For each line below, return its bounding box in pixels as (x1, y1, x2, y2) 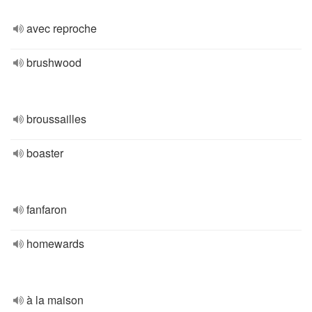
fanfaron (26, 201, 67, 217)
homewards (26, 235, 84, 251)
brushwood (26, 54, 81, 70)
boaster (26, 145, 63, 161)
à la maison (26, 292, 84, 308)
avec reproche (26, 20, 97, 36)
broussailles (26, 111, 86, 127)
